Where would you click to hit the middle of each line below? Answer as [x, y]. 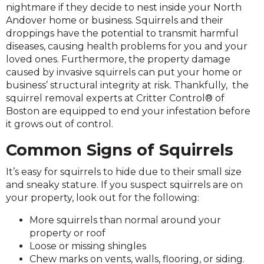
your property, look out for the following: [103, 198]
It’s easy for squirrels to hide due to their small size [124, 172]
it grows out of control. [60, 124]
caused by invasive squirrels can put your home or [124, 72]
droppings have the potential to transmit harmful [122, 33]
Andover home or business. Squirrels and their [115, 20]
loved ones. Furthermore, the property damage [118, 59]
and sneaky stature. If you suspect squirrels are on [124, 185]
